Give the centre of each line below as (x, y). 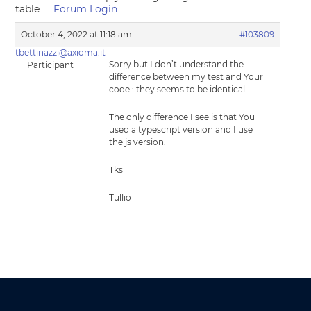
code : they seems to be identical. (178, 89)
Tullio (120, 197)
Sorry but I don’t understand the (177, 64)
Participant (50, 65)
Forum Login (86, 9)
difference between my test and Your (186, 77)
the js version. (138, 142)
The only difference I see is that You (182, 117)
